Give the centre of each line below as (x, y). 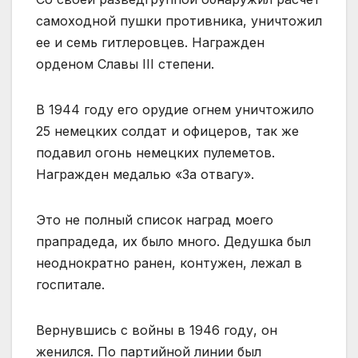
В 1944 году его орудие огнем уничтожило (175, 109)
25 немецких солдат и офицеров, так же (167, 131)
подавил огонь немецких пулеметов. (155, 152)
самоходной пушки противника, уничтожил (179, 20)
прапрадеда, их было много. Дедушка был (173, 241)
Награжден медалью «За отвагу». (145, 174)
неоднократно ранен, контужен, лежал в (169, 263)
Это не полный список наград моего (155, 219)
